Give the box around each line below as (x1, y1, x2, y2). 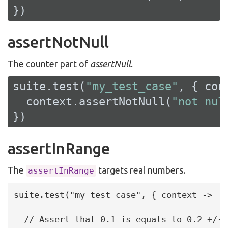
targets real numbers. (96, 164, 185, 175)
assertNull (90, 58, 131, 69)
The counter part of (8, 58, 90, 69)
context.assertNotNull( (13, 95, 172, 108)
